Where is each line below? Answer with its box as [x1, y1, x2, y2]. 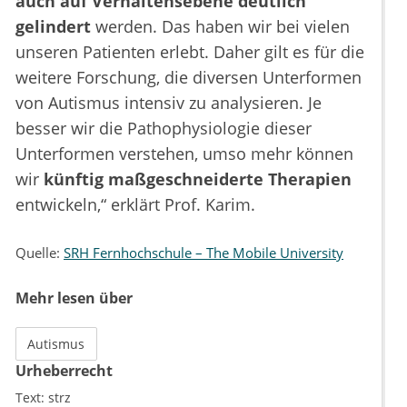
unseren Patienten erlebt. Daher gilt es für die [15, 41, 364, 64]
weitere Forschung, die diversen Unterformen [15, 66, 362, 89]
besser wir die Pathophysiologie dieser [15, 117, 312, 140]
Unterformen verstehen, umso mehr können [15, 143, 353, 165]
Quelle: [15, 243, 64, 263]
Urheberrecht [15, 361, 113, 382]
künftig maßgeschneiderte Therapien [44, 168, 352, 191]
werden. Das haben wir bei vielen [91, 15, 350, 38]
